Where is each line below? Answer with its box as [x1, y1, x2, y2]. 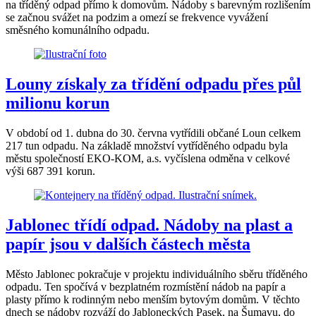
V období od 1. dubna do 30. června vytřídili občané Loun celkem [6, 127, 300, 140]
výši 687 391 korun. [6, 165, 95, 178]
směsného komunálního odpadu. [6, 24, 150, 37]
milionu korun [6, 94, 109, 113]
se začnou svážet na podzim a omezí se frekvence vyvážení [6, 11, 268, 24]
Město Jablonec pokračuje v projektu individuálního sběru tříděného [6, 268, 308, 281]
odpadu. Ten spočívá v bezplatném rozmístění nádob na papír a [6, 281, 286, 293]
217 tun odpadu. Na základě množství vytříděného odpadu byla [6, 140, 288, 152]
